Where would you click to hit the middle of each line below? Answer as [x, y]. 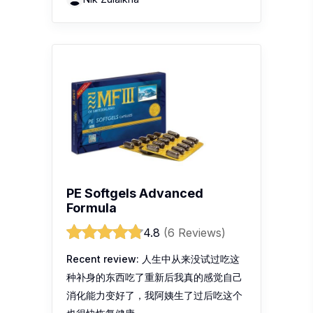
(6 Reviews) [195, 232]
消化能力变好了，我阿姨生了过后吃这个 [154, 295]
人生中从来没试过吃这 [189, 259]
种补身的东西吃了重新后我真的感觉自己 [154, 277]
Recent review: [103, 259]
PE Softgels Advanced [135, 193]
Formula [92, 208]
